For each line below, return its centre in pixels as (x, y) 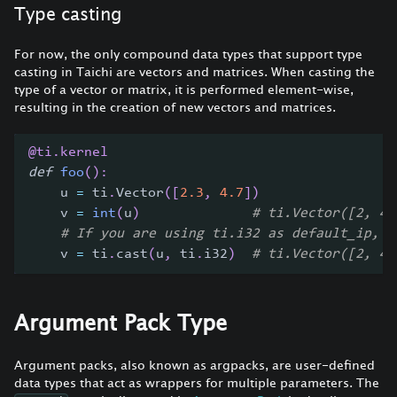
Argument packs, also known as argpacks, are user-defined (195, 364)
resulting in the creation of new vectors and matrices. (175, 106)
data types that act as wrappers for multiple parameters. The (197, 382)
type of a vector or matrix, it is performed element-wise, (184, 89)
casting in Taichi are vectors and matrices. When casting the (195, 71)
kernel (84, 152)
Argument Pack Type (121, 322)
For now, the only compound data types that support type (188, 53)
